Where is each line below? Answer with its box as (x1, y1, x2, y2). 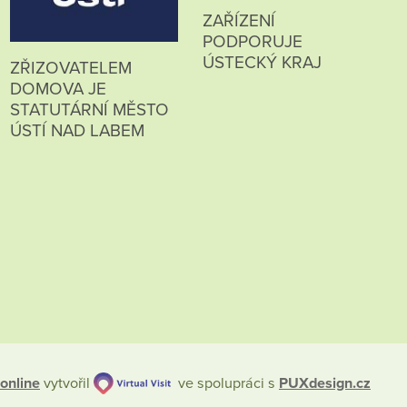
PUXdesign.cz (279, 373, 371, 392)
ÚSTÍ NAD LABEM (9, 121, 144, 142)
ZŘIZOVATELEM (9, 58, 132, 79)
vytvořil (40, 373, 94, 392)
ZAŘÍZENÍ (202, 10, 275, 31)
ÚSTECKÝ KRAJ (202, 52, 322, 73)
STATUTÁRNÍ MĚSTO (9, 100, 169, 121)
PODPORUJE (202, 31, 303, 52)
